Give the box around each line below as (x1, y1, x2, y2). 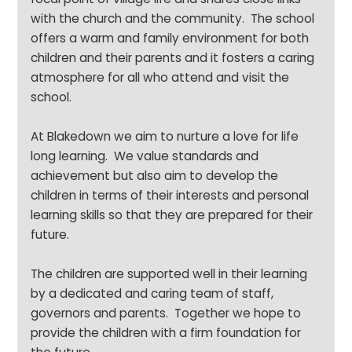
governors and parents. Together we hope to (31, 305, 302, 321)
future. (31, 226, 70, 243)
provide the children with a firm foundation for (31, 324, 302, 341)
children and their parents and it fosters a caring (31, 49, 315, 66)
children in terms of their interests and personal (31, 187, 310, 203)
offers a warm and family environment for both (31, 30, 310, 46)
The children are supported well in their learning (31, 266, 308, 282)
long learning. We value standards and (31, 148, 259, 164)
